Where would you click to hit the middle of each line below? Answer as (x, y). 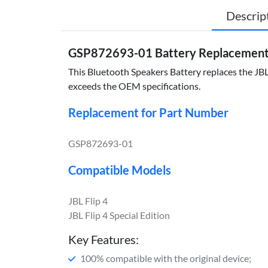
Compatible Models (120, 170)
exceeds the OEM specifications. (134, 86)
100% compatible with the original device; (166, 258)
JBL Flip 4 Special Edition (119, 215)
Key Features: (103, 239)
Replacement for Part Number (148, 112)
